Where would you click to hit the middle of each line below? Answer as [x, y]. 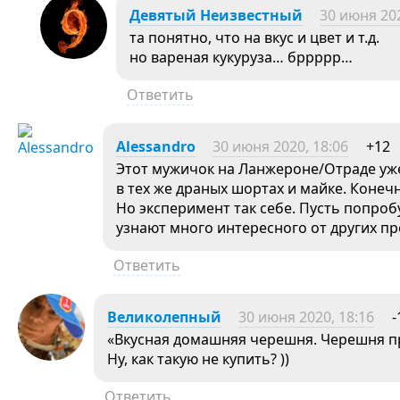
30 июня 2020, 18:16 [306, 317]
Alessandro [156, 146]
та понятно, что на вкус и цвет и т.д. [254, 37]
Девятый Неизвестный [216, 15]
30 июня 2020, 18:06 [280, 146]
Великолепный [164, 317]
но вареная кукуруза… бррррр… [241, 57]
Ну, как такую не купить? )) [200, 359]
